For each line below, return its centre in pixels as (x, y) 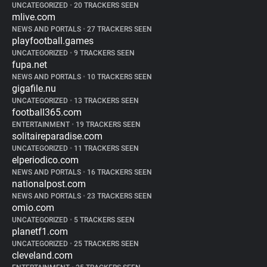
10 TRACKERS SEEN (119, 77)
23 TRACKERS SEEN (119, 196)
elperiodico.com (45, 160)
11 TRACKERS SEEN (105, 148)
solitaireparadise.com (57, 136)
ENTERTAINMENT (42, 125)
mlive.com (34, 17)
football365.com (47, 112)
